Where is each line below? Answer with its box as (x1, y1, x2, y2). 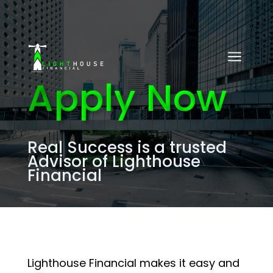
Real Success (27, 136, 133, 158)
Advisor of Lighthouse (27, 151, 200, 172)
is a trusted (132, 136, 227, 158)
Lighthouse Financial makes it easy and (27, 255, 239, 271)
